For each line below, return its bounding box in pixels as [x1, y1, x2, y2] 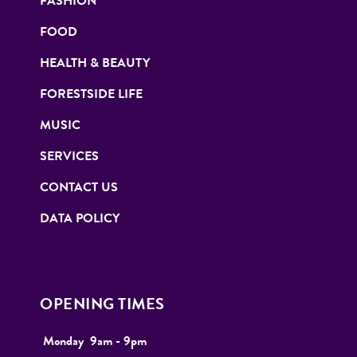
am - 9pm [97, 331, 150, 351]
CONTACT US [40, 178, 118, 198]
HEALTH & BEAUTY [40, 53, 150, 73]
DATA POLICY [40, 209, 120, 229]
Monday [40, 331, 84, 351]
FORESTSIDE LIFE [40, 84, 143, 104]
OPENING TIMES [40, 292, 165, 316]
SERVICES [40, 147, 99, 167]
